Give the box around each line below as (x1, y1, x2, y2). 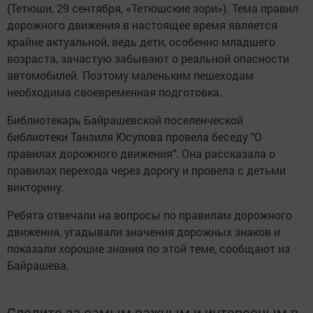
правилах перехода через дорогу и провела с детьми (7, 163, 286, 177)
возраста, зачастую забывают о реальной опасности (7, 51, 289, 66)
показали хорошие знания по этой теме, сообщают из (7, 241, 290, 256)
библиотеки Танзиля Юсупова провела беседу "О (7, 129, 262, 144)
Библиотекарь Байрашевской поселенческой (7, 112, 243, 127)
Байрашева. (7, 258, 69, 272)
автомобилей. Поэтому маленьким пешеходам (7, 68, 254, 82)
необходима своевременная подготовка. (7, 85, 222, 99)
